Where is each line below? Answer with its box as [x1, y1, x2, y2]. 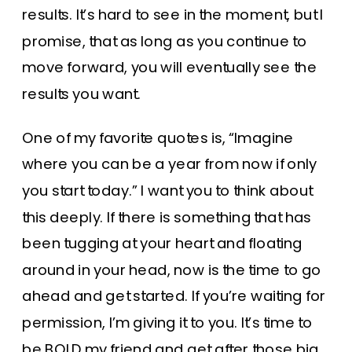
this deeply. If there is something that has [22, 207, 312, 228]
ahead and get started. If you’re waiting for [22, 285, 326, 307]
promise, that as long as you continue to [22, 31, 307, 52]
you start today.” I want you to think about [22, 180, 313, 202]
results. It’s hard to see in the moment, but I [22, 4, 324, 26]
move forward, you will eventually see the [22, 57, 317, 79]
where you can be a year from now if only [22, 153, 317, 175]
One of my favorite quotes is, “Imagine [22, 127, 294, 148]
